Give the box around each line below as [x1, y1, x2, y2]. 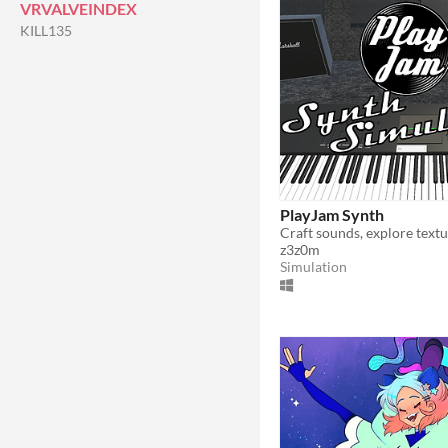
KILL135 [20, 22, 72, 39]
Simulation [280, 257, 347, 275]
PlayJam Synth [280, 204, 384, 224]
